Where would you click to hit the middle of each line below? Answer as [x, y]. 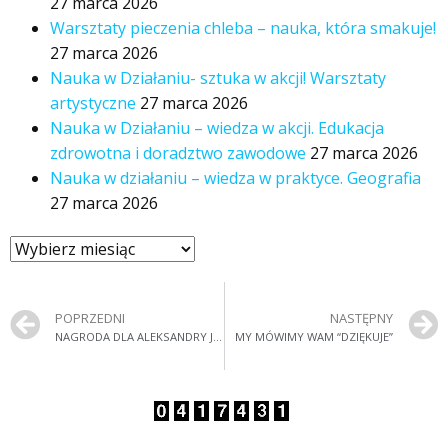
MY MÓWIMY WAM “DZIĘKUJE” [314, 336]
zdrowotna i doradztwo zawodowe [178, 153]
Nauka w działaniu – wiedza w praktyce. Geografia [235, 178]
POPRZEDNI [90, 317]
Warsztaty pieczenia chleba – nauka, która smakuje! [243, 28]
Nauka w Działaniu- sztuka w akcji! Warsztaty [218, 78]
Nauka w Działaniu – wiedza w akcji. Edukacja [217, 128]
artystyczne [93, 103]
